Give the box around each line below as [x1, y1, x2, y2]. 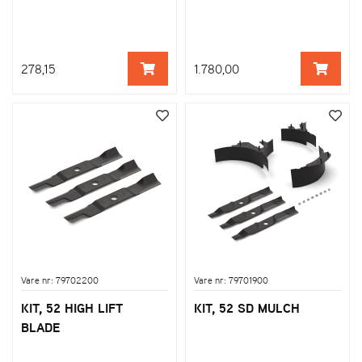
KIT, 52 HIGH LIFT [21, 297, 123, 318]
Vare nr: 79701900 [194, 272, 268, 288]
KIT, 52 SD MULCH [194, 297, 300, 318]
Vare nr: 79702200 [21, 272, 99, 288]
